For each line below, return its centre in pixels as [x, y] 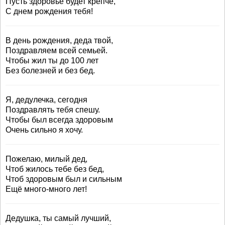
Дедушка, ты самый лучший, [58, 218]
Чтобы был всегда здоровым [59, 120]
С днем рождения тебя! [49, 11]
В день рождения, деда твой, [59, 40]
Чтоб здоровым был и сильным [64, 179]
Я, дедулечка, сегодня [46, 100]
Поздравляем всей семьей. [57, 50]
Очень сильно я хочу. [44, 130]
